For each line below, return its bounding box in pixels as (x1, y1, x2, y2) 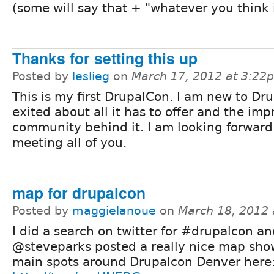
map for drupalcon (12, 181, 146, 204)
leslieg (72, 69, 109, 83)
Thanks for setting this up (12, 46, 198, 69)
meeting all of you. (12, 135, 127, 150)
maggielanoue (72, 204, 156, 217)
